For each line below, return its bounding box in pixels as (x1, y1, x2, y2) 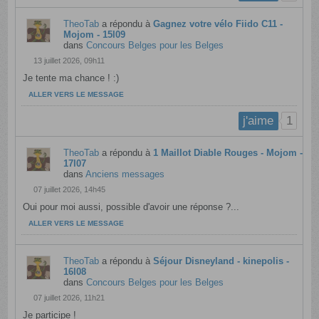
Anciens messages (85, 168, 165, 179)
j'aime (243, 114, 274, 128)
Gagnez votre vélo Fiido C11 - (153, 19, 283, 30)
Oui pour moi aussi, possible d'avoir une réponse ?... (23, 201, 240, 212)
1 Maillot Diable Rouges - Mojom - (153, 147, 303, 158)
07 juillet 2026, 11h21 (33, 293, 105, 302)
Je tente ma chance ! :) (23, 73, 120, 84)
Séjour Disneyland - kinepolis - (153, 255, 290, 266)
